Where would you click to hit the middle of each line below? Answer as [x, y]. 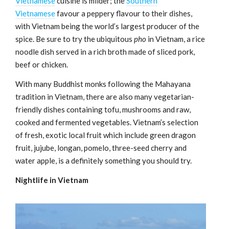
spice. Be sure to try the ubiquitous [75, 39]
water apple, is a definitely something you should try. [104, 160]
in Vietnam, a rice [176, 39]
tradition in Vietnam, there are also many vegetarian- [105, 96]
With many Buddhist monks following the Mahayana [103, 84]
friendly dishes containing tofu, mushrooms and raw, [103, 109]
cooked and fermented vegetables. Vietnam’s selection [107, 122]
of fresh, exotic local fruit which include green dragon [106, 135]
